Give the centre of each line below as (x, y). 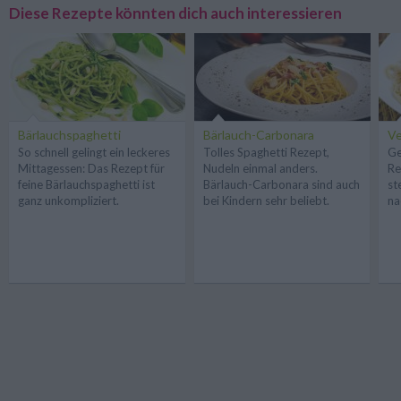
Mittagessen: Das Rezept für (91, 168)
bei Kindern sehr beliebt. (266, 200)
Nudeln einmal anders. (260, 168)
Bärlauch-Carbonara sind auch (281, 184)
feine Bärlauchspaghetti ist (86, 184)
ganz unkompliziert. (68, 200)
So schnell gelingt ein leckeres (94, 152)
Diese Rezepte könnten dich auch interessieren (175, 13)
